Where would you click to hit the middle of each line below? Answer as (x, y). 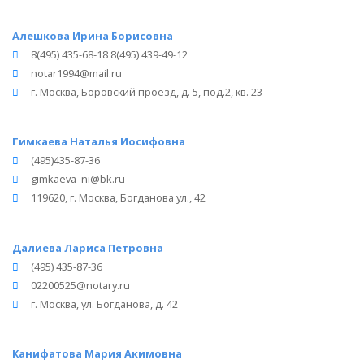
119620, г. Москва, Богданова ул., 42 (118, 198)
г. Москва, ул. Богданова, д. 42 (104, 303)
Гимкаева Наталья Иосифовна (99, 142)
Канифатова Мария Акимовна (97, 354)
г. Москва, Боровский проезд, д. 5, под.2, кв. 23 (147, 91)
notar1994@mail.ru (76, 73)
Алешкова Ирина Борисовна (93, 35)
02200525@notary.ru (80, 285)
